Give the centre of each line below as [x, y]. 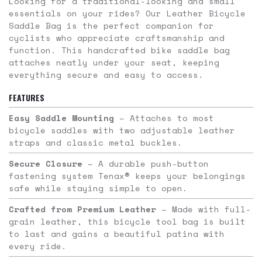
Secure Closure [46, 164]
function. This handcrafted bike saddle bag [119, 50]
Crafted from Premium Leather [82, 209]
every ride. [38, 246]
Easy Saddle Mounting [61, 118]
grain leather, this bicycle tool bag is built [127, 222]
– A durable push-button [146, 164]
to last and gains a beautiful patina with [117, 234]
